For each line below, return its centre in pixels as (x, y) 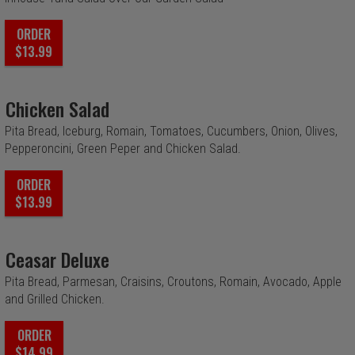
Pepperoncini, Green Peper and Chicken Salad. (123, 148)
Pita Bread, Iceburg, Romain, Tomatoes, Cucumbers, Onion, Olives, (171, 131)
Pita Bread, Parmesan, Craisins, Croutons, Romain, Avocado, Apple (173, 281)
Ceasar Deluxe (57, 259)
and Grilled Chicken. (55, 299)
